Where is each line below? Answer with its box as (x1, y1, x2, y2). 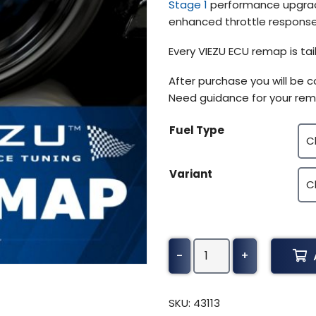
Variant (169, 166, 212, 181)
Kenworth (193, 238, 243, 253)
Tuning (193, 272, 227, 287)
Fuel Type (169, 122, 224, 138)
